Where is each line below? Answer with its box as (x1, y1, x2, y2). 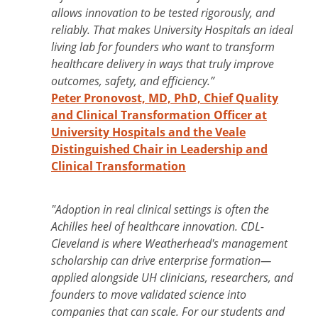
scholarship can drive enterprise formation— (51, 253, 271, 268)
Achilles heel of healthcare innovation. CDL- (51, 219, 264, 234)
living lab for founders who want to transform (51, 38, 275, 54)
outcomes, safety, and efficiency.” (51, 72, 214, 88)
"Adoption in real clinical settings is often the (51, 202, 269, 217)
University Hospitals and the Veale (51, 124, 246, 140)
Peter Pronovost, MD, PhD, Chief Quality (51, 89, 278, 106)
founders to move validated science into (51, 287, 246, 302)
